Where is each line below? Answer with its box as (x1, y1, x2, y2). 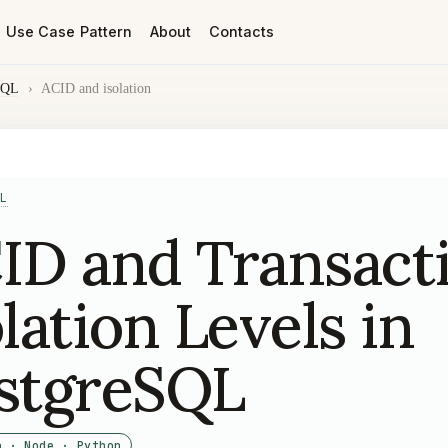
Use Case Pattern (5, 22, 133, 40)
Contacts (208, 22, 275, 40)
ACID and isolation (41, 81, 152, 96)
